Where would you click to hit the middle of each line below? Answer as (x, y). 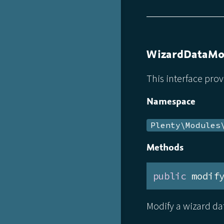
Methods (165, 147)
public (169, 176)
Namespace (171, 101)
